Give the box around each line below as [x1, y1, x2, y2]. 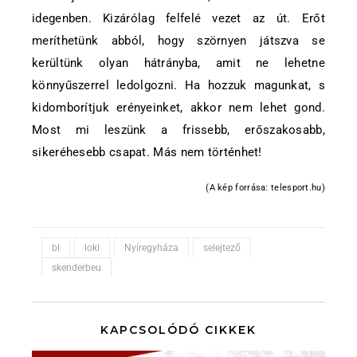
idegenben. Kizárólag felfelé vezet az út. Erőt [32, 11, 325, 25]
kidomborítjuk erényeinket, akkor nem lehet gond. [32, 100, 325, 115]
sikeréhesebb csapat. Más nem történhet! [32, 145, 262, 159]
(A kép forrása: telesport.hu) [206, 182, 325, 193]
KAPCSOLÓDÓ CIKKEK [100, 323, 257, 337]
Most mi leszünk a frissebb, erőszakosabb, [32, 123, 325, 137]
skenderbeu [52, 262, 101, 273]
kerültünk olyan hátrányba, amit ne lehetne [32, 56, 325, 70]
